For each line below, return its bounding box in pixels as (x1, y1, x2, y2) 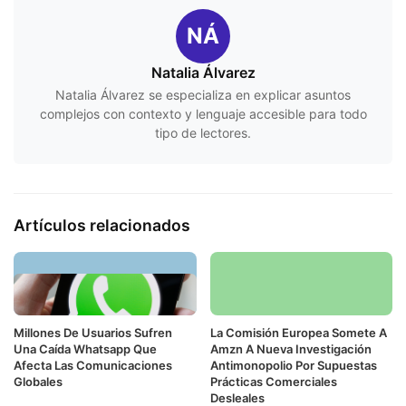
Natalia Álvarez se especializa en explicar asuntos (55, 87, 351, 103)
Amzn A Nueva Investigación (209, 341, 372, 356)
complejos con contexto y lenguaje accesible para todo (39, 106, 367, 122)
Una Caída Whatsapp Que (14, 341, 157, 356)
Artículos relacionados (14, 216, 190, 236)
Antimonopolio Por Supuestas (209, 357, 377, 372)
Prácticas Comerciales (209, 373, 337, 389)
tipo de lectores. (155, 125, 251, 141)
